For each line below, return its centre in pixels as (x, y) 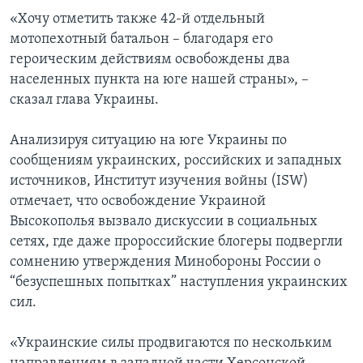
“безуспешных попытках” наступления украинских (179, 283)
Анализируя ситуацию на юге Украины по (148, 141)
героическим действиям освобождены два (150, 60)
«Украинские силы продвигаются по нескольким (171, 344)
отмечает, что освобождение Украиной (138, 202)
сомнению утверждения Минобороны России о (165, 263)
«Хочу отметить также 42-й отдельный (137, 19)
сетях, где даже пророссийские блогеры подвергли (176, 242)
